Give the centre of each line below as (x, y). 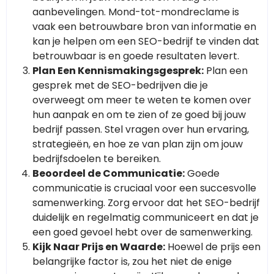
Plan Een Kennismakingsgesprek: (118, 71)
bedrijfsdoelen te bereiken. (97, 159)
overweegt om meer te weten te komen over (142, 100)
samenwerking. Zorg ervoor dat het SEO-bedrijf (146, 203)
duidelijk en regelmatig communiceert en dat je (146, 218)
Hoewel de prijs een (213, 247)
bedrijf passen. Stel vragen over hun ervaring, (141, 130)
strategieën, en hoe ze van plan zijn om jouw (138, 144)
